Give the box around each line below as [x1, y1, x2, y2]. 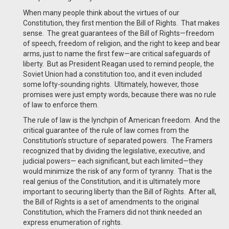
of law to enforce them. [23, 101, 112, 109]
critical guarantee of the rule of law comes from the [23, 126, 189, 135]
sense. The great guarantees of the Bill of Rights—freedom [23, 29, 214, 38]
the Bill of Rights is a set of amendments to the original [23, 198, 199, 207]
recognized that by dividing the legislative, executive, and [23, 147, 205, 155]
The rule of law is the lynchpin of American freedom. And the [23, 116, 220, 125]
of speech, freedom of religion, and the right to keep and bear [23, 39, 220, 48]
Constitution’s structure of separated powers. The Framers [23, 136, 213, 145]
